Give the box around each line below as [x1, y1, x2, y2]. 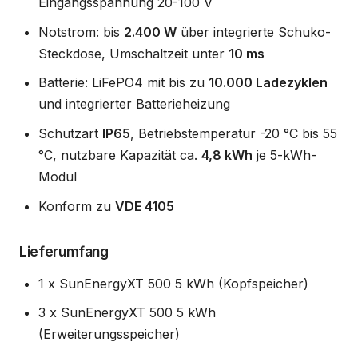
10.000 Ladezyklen [209, 74, 328, 91]
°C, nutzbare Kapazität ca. [38, 146, 201, 163]
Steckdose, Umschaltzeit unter [38, 45, 229, 62]
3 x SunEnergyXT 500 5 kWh [38, 304, 216, 321]
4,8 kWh [201, 146, 253, 163]
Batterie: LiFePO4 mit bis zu [38, 74, 209, 91]
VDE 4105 [115, 197, 174, 214]
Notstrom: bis [38, 23, 124, 40]
